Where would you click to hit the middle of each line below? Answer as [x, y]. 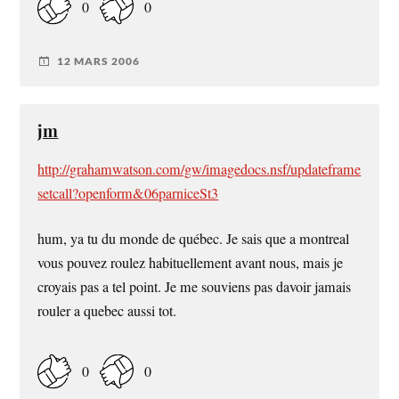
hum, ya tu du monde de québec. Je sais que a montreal [194, 238]
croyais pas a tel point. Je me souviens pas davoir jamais [195, 286]
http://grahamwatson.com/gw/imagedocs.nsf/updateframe [199, 169]
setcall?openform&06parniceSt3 [128, 193]
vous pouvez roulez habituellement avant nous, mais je [191, 262]
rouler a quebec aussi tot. [107, 310]
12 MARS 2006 [99, 61]
